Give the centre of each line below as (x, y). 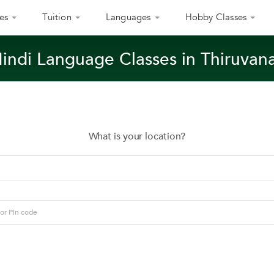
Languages (128, 17)
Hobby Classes (216, 17)
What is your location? (137, 136)
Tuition (57, 17)
